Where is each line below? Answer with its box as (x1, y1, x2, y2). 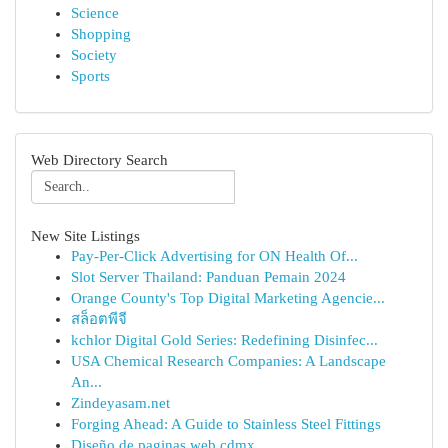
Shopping (71, 26, 131, 42)
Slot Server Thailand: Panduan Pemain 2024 (71, 269, 346, 285)
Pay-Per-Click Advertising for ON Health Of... (71, 248, 358, 264)
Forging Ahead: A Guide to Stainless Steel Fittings (71, 416, 381, 432)
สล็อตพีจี (71, 311, 127, 327)
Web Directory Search (31, 151, 168, 168)
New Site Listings (31, 227, 140, 244)
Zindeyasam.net (71, 395, 170, 411)
